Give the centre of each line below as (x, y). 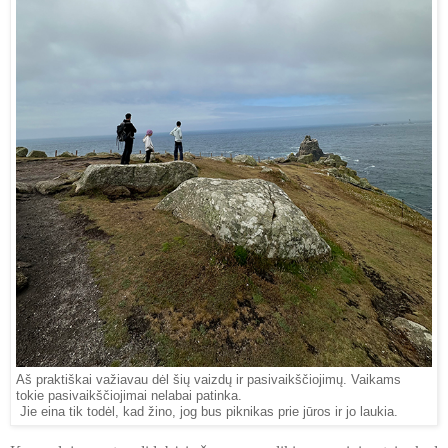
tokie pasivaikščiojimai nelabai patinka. (129, 395)
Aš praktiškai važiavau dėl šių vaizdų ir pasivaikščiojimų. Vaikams (208, 379)
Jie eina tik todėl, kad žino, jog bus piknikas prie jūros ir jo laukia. (207, 411)
